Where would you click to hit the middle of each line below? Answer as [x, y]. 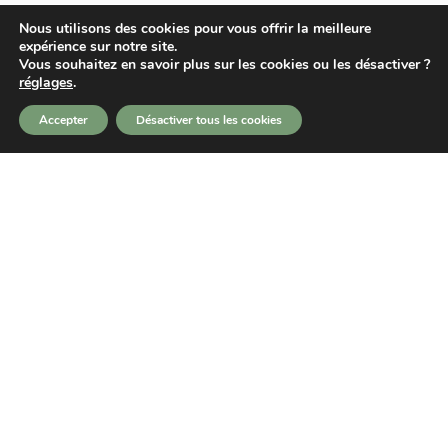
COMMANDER [224, 429]
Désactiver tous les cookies [209, 120]
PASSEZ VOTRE [169, 364]
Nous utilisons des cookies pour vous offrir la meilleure [195, 28]
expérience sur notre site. [98, 46]
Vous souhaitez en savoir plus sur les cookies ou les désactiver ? [224, 64]
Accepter [63, 120]
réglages [46, 82]
